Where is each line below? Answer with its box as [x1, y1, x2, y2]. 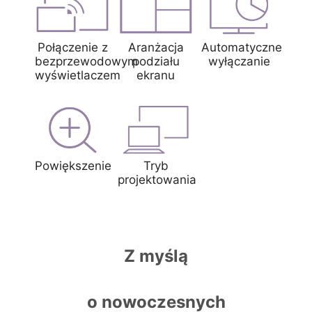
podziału [132, 54, 180, 68]
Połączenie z [38, 40, 109, 54]
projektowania [118, 173, 197, 187]
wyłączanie [208, 54, 270, 68]
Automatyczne [201, 40, 282, 54]
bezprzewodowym [35, 54, 138, 68]
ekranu [136, 68, 175, 82]
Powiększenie [35, 159, 111, 173]
